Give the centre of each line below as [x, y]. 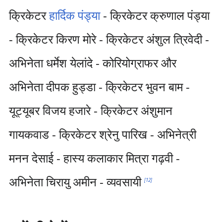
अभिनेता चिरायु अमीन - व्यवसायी [75, 182]
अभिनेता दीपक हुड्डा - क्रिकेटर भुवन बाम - [99, 86]
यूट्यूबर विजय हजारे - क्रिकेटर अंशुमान [90, 110]
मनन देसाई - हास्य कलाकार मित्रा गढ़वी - [94, 158]
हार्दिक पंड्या [74, 15]
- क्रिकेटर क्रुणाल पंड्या [155, 15]
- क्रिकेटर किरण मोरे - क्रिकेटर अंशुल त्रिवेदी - [109, 39]
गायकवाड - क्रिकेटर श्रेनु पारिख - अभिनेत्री [102, 134]
